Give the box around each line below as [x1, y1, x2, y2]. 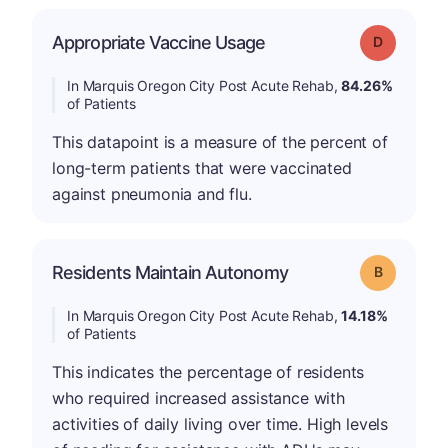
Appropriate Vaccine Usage [52, 31, 266, 53]
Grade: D [381, 31, 434, 49]
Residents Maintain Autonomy [52, 261, 288, 283]
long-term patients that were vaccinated [52, 157, 352, 178]
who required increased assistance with [52, 387, 345, 408]
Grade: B [381, 261, 432, 279]
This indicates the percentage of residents [52, 361, 365, 382]
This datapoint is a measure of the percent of [52, 131, 388, 152]
